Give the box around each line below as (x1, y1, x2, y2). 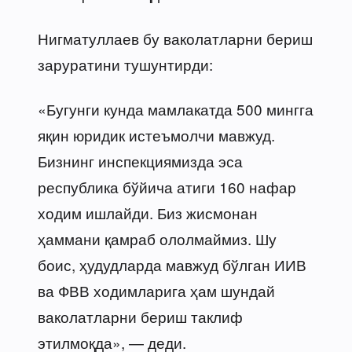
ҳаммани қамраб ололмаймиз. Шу (38, 227, 277, 249)
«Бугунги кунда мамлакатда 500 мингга (38, 97, 313, 119)
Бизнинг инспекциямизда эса (38, 149, 243, 171)
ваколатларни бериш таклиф (38, 305, 243, 327)
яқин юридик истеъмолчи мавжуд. (38, 123, 275, 145)
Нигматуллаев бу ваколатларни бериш (38, 27, 313, 49)
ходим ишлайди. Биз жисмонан (38, 201, 258, 223)
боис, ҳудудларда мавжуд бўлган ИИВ (38, 253, 306, 275)
